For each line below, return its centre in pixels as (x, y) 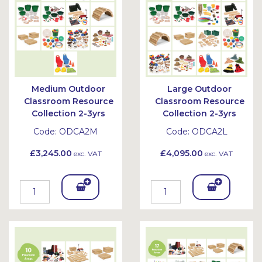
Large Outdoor (199, 89)
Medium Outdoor (68, 89)
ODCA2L (209, 132)
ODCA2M (78, 132)
